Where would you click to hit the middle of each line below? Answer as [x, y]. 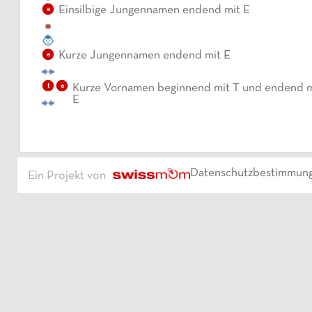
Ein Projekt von [67, 176]
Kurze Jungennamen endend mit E [145, 56]
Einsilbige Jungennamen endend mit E [154, 11]
